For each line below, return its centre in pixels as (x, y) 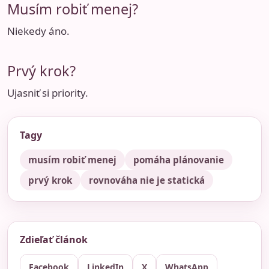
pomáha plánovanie (179, 160)
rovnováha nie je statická (147, 180)
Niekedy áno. (38, 31)
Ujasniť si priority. (48, 93)
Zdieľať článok (54, 240)
